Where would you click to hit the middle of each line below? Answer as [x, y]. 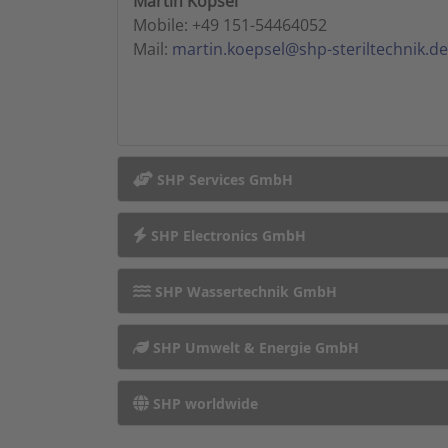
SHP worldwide [203, 403]
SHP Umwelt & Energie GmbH [254, 347]
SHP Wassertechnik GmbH [244, 291]
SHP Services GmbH [223, 179]
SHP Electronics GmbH [226, 235]
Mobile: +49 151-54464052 [230, 25]
